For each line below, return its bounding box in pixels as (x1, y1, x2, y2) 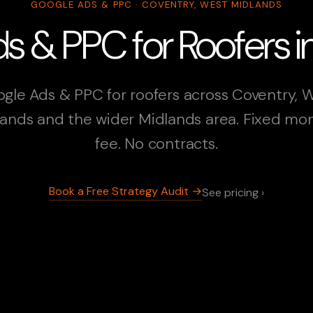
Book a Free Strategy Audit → (49, 184, 202, 199)
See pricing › (202, 184, 264, 200)
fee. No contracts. (95, 133, 218, 154)
